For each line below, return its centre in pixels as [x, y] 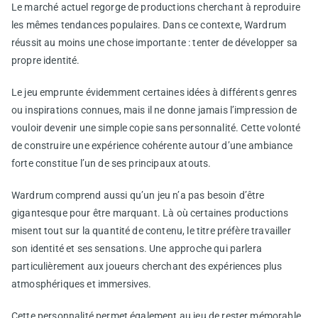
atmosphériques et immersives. [82, 284]
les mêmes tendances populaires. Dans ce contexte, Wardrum [149, 24]
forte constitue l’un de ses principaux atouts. [111, 163]
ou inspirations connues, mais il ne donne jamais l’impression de [154, 110]
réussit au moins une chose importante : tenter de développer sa [155, 42]
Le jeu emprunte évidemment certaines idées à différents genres [154, 92]
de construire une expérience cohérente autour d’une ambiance [152, 145]
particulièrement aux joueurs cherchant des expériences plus [147, 266]
